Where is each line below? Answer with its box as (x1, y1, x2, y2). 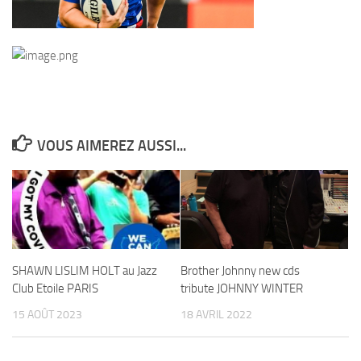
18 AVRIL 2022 (180, 308, 252, 322)
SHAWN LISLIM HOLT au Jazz (12, 263, 157, 278)
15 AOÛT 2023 (12, 308, 82, 322)
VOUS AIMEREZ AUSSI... (36, 137, 186, 155)
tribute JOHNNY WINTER (180, 281, 303, 296)
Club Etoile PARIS (12, 281, 98, 296)
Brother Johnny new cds (180, 263, 300, 278)
